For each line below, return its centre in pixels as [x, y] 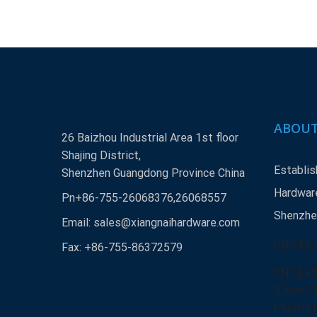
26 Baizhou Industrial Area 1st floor [150, 138]
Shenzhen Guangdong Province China [153, 173]
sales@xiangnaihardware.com [167, 223]
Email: [77, 223]
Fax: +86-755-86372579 [122, 247]
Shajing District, [101, 155]
